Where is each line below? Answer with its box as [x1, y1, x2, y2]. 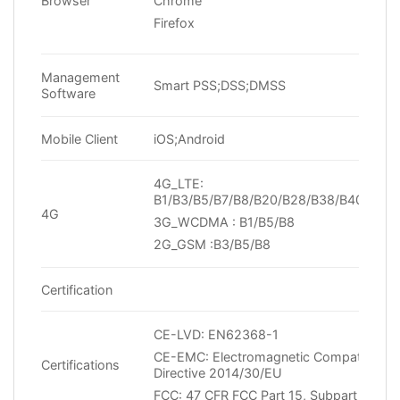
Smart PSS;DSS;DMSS [154, 77, 287, 93]
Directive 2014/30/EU [154, 364, 283, 380]
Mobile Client [41, 130, 118, 146]
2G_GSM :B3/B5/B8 [154, 236, 271, 252]
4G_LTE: [154, 175, 204, 191]
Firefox [154, 14, 196, 30]
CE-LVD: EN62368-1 [154, 326, 279, 342]
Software [41, 85, 96, 101]
